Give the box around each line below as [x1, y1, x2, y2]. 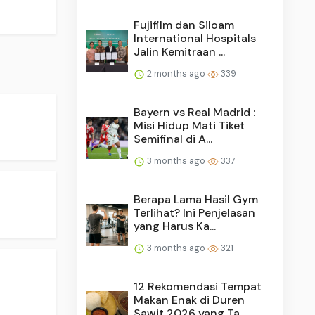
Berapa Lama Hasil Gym [134, 191, 259, 207]
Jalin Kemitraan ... [134, 44, 226, 59]
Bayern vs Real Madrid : [134, 104, 256, 120]
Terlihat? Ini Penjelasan [134, 205, 256, 220]
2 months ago [145, 67, 208, 79]
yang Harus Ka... [134, 218, 217, 233]
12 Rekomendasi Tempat [134, 278, 262, 294]
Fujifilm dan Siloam [134, 17, 235, 32]
